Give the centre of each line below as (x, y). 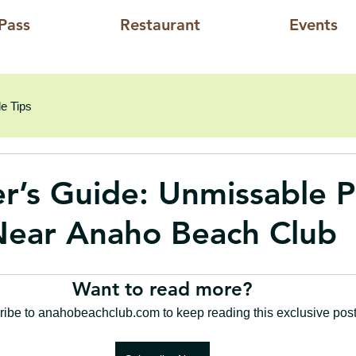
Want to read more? (162, 289)
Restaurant (160, 25)
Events (313, 25)
